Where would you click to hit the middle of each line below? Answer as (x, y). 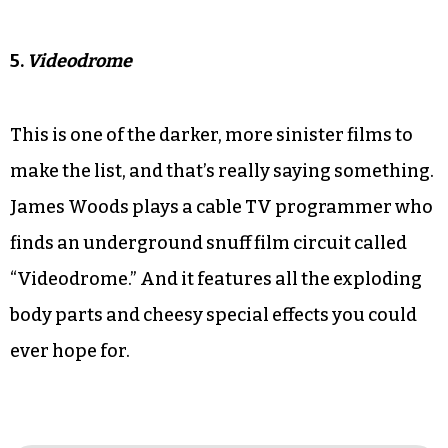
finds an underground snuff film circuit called (208, 242)
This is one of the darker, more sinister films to (211, 134)
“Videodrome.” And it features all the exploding (216, 278)
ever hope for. (70, 350)
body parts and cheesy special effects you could (213, 314)
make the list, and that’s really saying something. (222, 170)
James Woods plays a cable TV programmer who (221, 206)
